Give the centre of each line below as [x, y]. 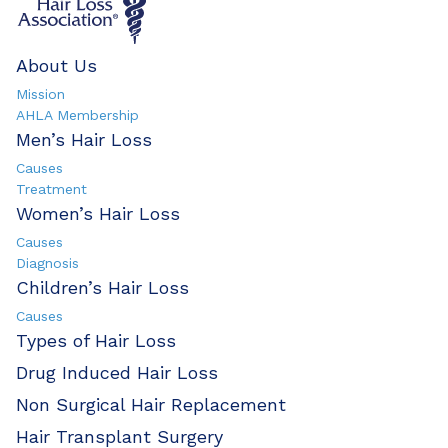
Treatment [51, 188]
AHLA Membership [77, 114]
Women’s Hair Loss [98, 213]
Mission [40, 93]
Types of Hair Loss [96, 340]
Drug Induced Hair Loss [117, 372]
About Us [56, 65]
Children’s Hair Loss [102, 287]
